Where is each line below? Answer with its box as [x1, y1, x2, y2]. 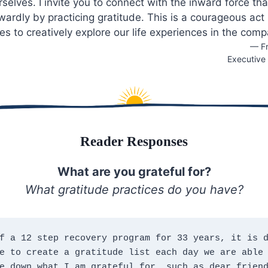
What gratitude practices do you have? [25, 182, 243, 197]
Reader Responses [80, 133, 188, 149]
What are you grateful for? [57, 165, 211, 179]
